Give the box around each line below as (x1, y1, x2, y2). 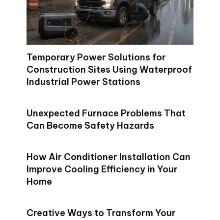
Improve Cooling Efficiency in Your (27, 164, 178, 175)
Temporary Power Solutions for (27, 52, 166, 63)
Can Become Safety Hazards (27, 120, 154, 132)
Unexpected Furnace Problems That (27, 108, 186, 119)
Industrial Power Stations (27, 76, 140, 88)
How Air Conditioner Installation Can (27, 151, 191, 163)
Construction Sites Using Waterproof (27, 64, 192, 76)
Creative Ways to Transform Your (27, 207, 176, 219)
